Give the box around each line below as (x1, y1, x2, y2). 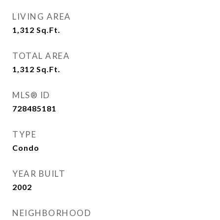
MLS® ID (12, 90, 50, 100)
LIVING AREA (12, 11, 71, 22)
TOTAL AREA (12, 51, 70, 61)
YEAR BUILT (12, 168, 65, 179)
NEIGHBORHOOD (12, 208, 91, 218)
